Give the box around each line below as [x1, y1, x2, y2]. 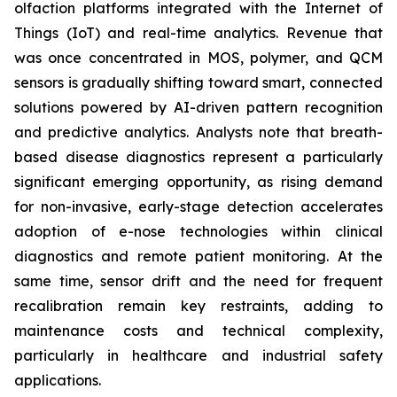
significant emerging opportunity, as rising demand [14, 173, 383, 191]
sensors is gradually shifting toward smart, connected [14, 74, 383, 91]
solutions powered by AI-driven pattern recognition [14, 98, 383, 116]
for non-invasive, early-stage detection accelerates [14, 198, 383, 215]
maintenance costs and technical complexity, [14, 322, 383, 339]
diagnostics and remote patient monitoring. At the [14, 247, 383, 265]
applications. [14, 371, 101, 389]
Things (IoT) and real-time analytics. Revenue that [14, 24, 383, 42]
